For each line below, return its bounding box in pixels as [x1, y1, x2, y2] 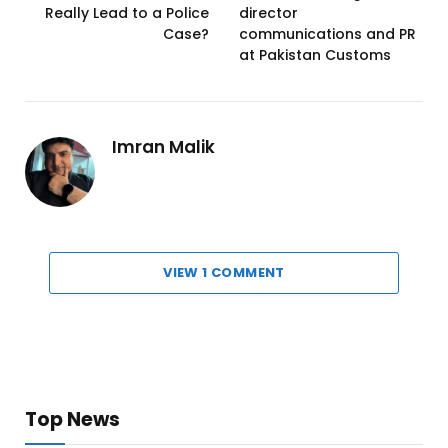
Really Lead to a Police [45, 3, 209, 24]
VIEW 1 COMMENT [163, 263, 285, 283]
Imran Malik [112, 135, 215, 160]
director [239, 3, 298, 24]
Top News [25, 406, 120, 434]
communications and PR [239, 24, 416, 45]
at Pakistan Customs [239, 45, 391, 66]
